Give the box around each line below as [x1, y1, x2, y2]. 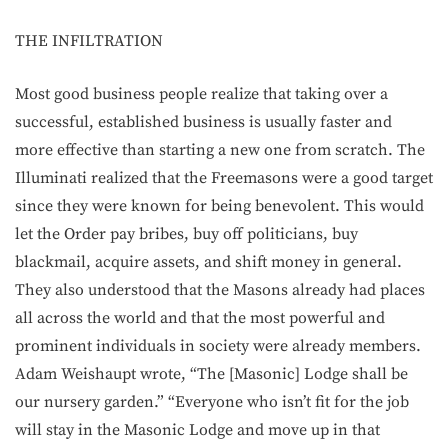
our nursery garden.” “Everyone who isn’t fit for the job [15, 391, 409, 412]
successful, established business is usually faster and [15, 111, 392, 132]
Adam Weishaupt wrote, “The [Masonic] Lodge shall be [15, 363, 408, 384]
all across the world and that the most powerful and [15, 307, 385, 328]
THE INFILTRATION [15, 30, 163, 51]
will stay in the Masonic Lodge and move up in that [15, 419, 380, 440]
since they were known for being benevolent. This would [15, 195, 424, 216]
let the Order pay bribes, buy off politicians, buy [15, 223, 358, 244]
